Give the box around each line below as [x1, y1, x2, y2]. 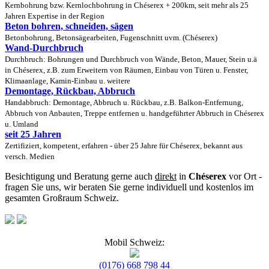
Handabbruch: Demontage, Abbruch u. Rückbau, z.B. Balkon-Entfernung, [5, 98, 243, 107]
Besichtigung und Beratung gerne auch [5, 171, 155, 181]
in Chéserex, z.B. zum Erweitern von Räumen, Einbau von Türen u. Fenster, [5, 65, 248, 74]
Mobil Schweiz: [104, 237, 165, 247]
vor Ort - [226, 171, 262, 181]
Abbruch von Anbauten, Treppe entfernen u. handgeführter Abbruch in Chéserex [5, 109, 264, 118]
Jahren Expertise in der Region [5, 11, 104, 20]
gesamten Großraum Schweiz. [5, 192, 119, 203]
